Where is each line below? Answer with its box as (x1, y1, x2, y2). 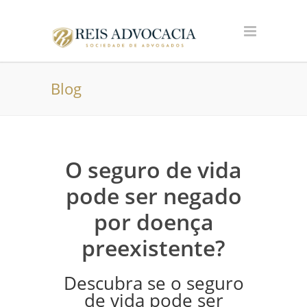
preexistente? (82, 233, 225, 262)
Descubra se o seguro (63, 271, 244, 295)
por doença (93, 207, 214, 236)
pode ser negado (65, 181, 242, 210)
